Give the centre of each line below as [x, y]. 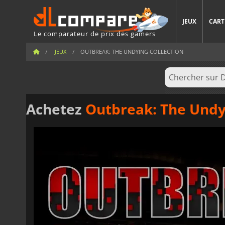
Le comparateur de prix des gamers [95, 33]
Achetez [56, 109]
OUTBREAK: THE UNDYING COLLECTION [132, 51]
